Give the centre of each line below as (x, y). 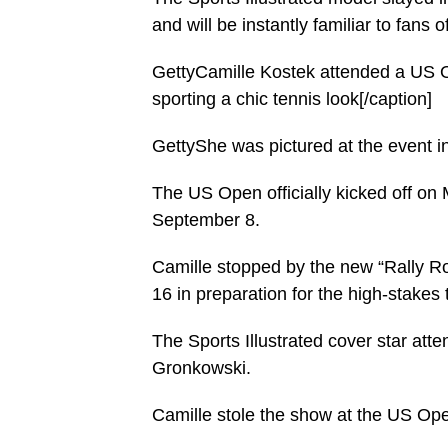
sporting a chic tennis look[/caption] (292, 99)
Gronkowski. (201, 368)
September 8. (206, 220)
